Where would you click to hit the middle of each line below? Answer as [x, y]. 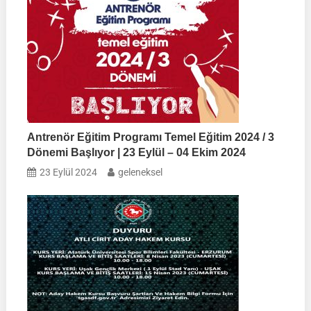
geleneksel [141, 172]
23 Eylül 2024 [69, 172]
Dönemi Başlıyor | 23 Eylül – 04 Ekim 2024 [137, 152]
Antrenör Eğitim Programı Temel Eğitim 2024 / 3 [151, 137]
